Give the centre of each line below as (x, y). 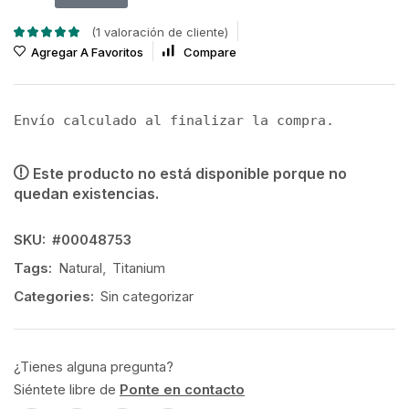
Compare (210, 52)
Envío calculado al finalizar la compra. (174, 121)
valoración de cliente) (164, 32)
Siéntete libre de (67, 389)
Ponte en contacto (182, 389)
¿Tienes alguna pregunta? (94, 366)
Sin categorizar (147, 296)
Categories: (54, 296)
